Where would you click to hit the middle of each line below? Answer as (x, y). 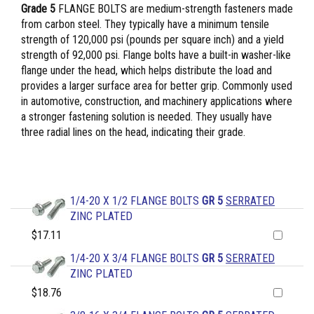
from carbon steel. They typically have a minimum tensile (145, 25)
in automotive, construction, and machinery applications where (157, 102)
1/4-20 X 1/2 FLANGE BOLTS (136, 201)
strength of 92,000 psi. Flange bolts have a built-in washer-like (156, 55)
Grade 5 (38, 9)
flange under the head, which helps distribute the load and (146, 71)
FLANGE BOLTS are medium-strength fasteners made (174, 9)
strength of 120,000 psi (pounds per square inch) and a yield (152, 40)
